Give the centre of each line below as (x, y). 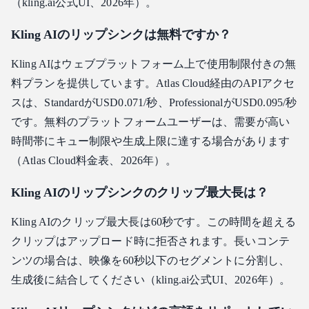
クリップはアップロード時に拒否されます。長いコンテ (150, 241)
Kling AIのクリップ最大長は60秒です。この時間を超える (153, 222)
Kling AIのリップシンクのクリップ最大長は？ (140, 193)
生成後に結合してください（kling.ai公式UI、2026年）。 (151, 280)
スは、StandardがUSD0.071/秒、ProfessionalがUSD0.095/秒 (154, 103)
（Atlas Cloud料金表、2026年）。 (94, 161)
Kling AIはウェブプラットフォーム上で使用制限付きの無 (153, 64)
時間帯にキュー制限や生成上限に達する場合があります (150, 141)
